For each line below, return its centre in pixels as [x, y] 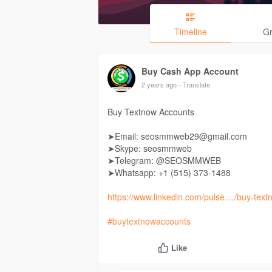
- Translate [194, 85]
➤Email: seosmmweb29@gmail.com [177, 136]
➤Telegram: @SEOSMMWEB [164, 161]
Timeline [190, 32]
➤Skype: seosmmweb [150, 148]
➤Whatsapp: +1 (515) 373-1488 [169, 173]
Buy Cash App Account [190, 71]
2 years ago [159, 85]
